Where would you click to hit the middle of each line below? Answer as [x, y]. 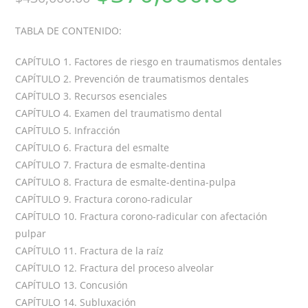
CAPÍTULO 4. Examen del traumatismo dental [119, 113]
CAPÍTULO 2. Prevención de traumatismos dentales [132, 79]
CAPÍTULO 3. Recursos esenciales [91, 96]
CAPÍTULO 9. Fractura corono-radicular [104, 199]
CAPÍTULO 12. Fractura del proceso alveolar [115, 268]
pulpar [31, 234]
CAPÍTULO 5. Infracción [68, 131]
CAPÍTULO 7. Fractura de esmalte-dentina [111, 165]
